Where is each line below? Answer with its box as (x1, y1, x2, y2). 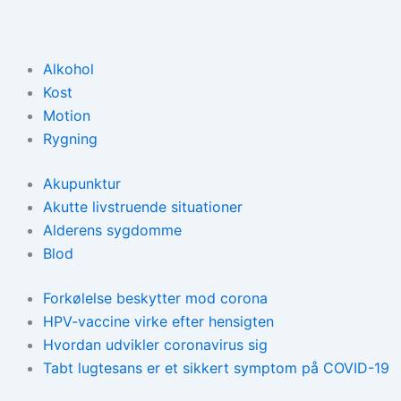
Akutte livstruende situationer (43, 198, 243, 217)
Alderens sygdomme (43, 221, 182, 240)
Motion (43, 107, 90, 125)
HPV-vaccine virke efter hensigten (43, 312, 274, 331)
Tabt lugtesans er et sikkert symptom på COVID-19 (43, 359, 389, 378)
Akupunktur (43, 175, 121, 193)
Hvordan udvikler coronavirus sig (43, 336, 268, 354)
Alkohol (43, 60, 94, 79)
